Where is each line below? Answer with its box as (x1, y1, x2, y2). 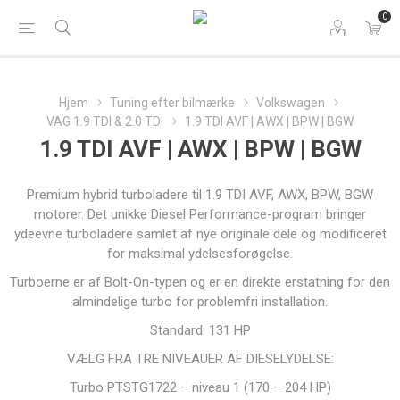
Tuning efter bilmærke (110, 96, 235, 110)
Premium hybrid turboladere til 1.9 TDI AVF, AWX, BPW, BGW (27, 187, 373, 203)
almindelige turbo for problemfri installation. (72, 294, 328, 310)
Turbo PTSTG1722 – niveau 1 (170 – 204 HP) (69, 379, 331, 396)
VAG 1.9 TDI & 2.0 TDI (46, 114, 163, 129)
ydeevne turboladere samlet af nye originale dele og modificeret (13, 226, 387, 242)
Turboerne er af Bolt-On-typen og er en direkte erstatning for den (10, 274, 390, 290)
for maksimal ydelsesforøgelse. (107, 246, 293, 262)
